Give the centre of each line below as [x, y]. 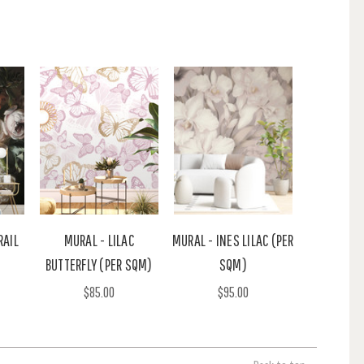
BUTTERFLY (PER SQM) [99, 264]
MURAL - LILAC [99, 240]
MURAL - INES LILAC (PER [233, 240]
